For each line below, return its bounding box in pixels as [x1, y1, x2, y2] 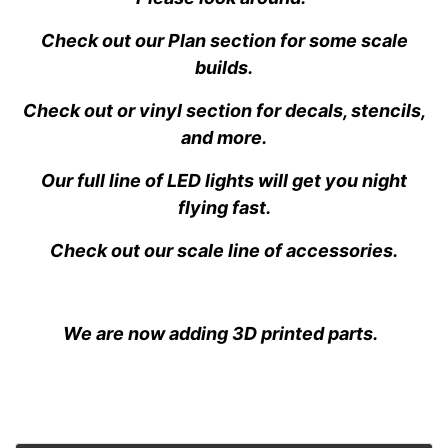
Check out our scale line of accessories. [50, 239, 398, 261]
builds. [195, 56, 253, 78]
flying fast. [177, 196, 271, 218]
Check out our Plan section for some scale [40, 29, 408, 51]
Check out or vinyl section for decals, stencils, [22, 99, 426, 121]
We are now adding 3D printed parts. [63, 322, 385, 344]
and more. [181, 126, 267, 148]
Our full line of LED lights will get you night [41, 169, 407, 191]
